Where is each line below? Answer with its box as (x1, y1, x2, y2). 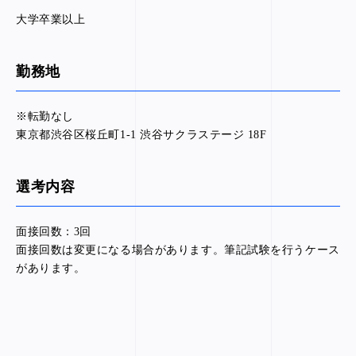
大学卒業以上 (16, 14, 86, 25)
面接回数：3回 (16, 226, 91, 238)
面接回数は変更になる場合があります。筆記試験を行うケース (16, 244, 340, 256)
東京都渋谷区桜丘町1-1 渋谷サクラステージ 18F (16, 129, 267, 141)
